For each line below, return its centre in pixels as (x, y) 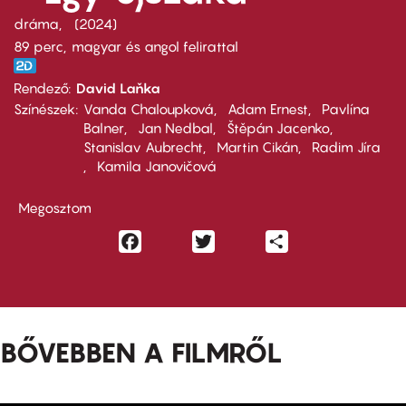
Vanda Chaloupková (149, 109)
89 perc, (40, 46)
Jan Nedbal (175, 128)
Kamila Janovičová (157, 166)
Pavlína (346, 109)
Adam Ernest (268, 109)
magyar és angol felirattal (155, 46)
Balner (104, 128)
